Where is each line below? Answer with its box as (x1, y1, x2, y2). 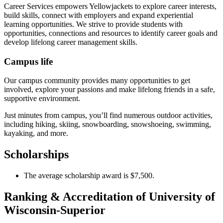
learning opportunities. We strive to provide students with (4, 19, 183, 28)
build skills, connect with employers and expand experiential (4, 10, 193, 19)
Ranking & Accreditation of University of (4, 190, 215, 204)
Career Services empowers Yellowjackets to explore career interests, (4, 1, 217, 10)
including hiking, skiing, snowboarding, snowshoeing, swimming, (4, 120, 211, 129)
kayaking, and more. (4, 129, 68, 138)
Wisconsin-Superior (4, 204, 106, 217)
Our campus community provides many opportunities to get (4, 76, 190, 85)
